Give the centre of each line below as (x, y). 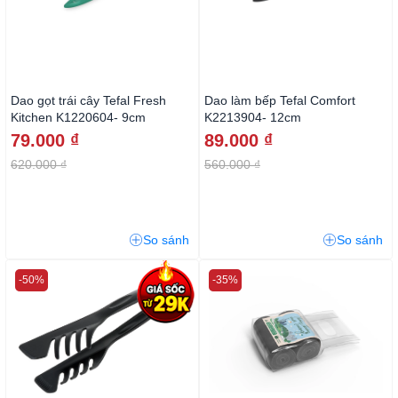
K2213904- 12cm (253, 118)
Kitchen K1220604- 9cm (78, 118)
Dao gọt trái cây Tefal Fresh (88, 101)
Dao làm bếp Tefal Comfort (280, 101)
